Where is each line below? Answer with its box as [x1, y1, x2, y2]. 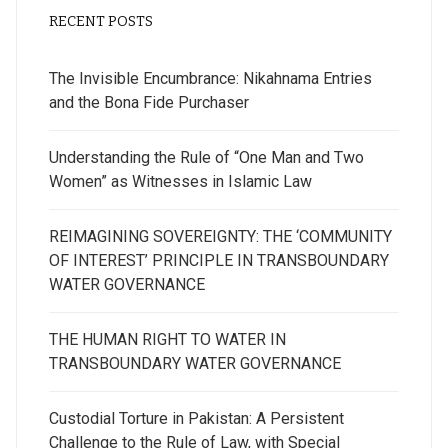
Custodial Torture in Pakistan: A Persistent [49, 409, 344, 428]
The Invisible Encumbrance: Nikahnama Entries [49, 69, 372, 88]
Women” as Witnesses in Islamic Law [49, 172, 312, 191]
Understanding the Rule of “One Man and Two [49, 148, 364, 167]
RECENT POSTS [49, 13, 153, 30]
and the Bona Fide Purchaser [49, 93, 249, 112]
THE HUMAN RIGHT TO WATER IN [49, 330, 286, 349]
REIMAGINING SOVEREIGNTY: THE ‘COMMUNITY [49, 227, 392, 246]
